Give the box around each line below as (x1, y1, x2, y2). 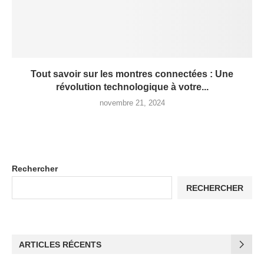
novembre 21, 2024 (99, 98, 165, 107)
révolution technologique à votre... (55, 82, 209, 92)
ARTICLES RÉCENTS (19, 240, 101, 249)
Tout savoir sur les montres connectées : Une (31, 69, 233, 79)
